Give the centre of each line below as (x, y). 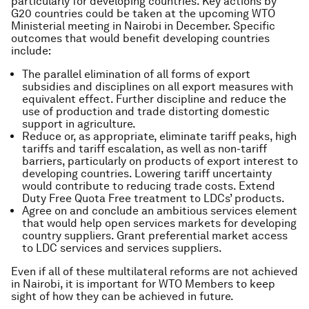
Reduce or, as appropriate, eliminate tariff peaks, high (159, 136)
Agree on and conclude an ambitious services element (160, 210)
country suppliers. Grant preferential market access (155, 235)
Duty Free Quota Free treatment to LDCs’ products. (153, 198)
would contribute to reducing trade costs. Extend (149, 186)
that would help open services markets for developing (159, 223)
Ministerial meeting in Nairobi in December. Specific (143, 26)
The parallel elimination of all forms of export (136, 74)
